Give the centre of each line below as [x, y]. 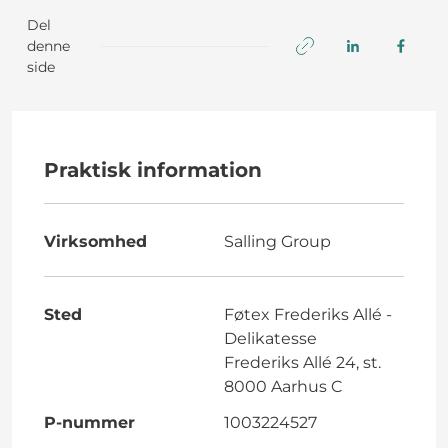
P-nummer [89, 422]
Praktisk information [153, 169]
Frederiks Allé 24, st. [302, 362]
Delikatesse [270, 338]
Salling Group [277, 241]
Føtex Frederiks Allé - [308, 314]
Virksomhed [95, 241]
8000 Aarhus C [283, 386]
